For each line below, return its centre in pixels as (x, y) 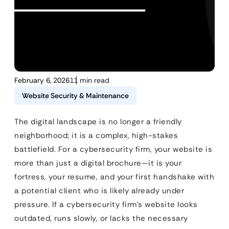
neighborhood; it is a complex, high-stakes (96, 135)
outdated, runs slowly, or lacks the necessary (101, 218)
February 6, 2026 (42, 80)
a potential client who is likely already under (99, 191)
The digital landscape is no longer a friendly (98, 122)
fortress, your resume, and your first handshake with (114, 177)
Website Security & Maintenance (75, 96)
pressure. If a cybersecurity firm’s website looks (106, 204)
